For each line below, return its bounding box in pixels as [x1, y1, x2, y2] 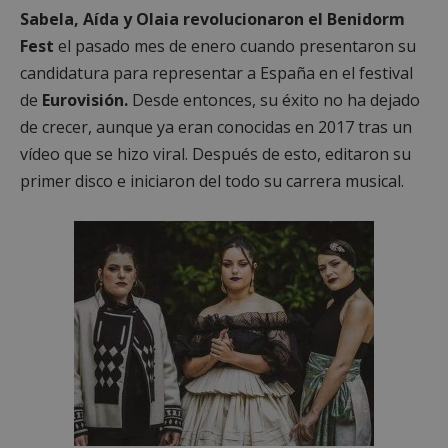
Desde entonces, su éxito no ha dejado [128, 88, 420, 111]
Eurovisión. [42, 88, 128, 111]
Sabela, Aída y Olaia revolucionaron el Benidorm [20, 7, 405, 30]
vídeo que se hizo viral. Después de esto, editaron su [20, 142, 411, 165]
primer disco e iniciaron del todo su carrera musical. [20, 169, 404, 192]
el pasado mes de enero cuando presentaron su [54, 34, 416, 57]
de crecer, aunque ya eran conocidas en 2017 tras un [20, 115, 412, 138]
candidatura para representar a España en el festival [20, 61, 413, 84]
